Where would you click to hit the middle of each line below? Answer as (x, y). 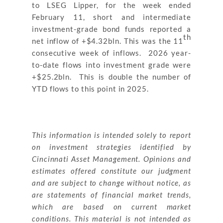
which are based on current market (111, 206)
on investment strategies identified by (111, 147)
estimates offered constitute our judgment (111, 170)
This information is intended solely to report (111, 135)
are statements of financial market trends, (111, 194)
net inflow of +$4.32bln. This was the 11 (108, 41)
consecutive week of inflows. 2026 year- (111, 53)
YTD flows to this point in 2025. (90, 88)
